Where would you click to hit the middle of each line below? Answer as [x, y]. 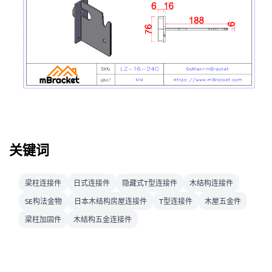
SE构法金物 [43, 201]
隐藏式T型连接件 [150, 182]
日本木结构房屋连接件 [110, 201]
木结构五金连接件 [103, 219]
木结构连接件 [211, 182]
